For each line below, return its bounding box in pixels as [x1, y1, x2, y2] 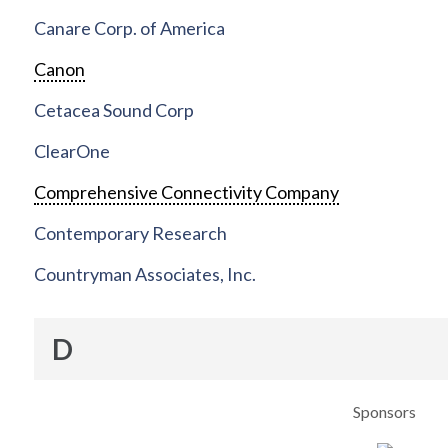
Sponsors [353, 401, 417, 421]
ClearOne [33, 140, 110, 163]
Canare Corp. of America [33, 17, 225, 40]
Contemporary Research [33, 222, 227, 245]
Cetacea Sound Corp [33, 99, 194, 122]
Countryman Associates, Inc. [33, 263, 256, 286]
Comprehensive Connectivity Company [33, 181, 339, 204]
